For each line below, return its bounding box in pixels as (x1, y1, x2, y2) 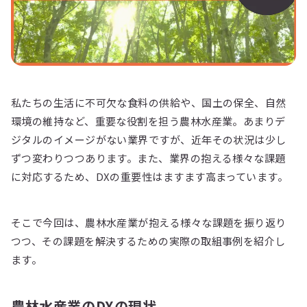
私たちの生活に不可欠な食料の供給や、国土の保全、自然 (11, 95, 286, 110)
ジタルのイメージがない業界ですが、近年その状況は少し (11, 132, 286, 147)
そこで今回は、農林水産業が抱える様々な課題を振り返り (11, 215, 286, 230)
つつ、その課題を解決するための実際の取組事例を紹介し (11, 234, 286, 249)
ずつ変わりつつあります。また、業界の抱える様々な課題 (11, 151, 286, 166)
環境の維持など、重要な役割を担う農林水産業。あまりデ (11, 114, 286, 129)
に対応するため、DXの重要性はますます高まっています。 (11, 169, 288, 184)
